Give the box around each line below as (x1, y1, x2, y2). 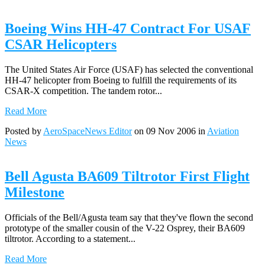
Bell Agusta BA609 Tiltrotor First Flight (5, 168, 250, 184)
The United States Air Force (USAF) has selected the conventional (5, 64, 253, 75)
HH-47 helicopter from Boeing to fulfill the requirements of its (5, 75, 237, 86)
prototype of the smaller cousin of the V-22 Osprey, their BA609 (5, 222, 245, 233)
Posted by (5, 126, 43, 137)
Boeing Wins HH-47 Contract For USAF (5, 21, 251, 37)
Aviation (207, 126, 239, 137)
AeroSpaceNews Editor (43, 126, 132, 137)
